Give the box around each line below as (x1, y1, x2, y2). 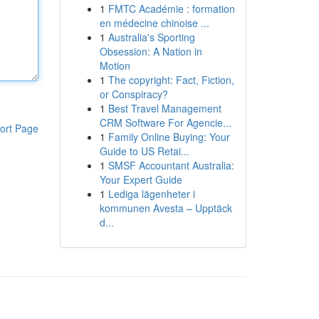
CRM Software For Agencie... (99, 115, 231, 130)
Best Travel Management (108, 101, 221, 115)
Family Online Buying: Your (108, 130, 230, 144)
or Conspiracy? (99, 87, 168, 101)
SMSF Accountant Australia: (108, 158, 234, 172)
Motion (99, 58, 130, 73)
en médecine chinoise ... (99, 16, 209, 30)
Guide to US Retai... (99, 144, 189, 158)
